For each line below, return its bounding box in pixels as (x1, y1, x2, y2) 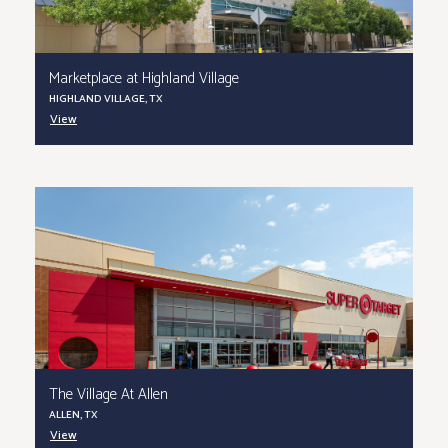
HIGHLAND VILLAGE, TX (49, 90, 163, 108)
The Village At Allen (49, 383, 168, 407)
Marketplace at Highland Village (49, 67, 239, 91)
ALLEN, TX (49, 406, 98, 424)
